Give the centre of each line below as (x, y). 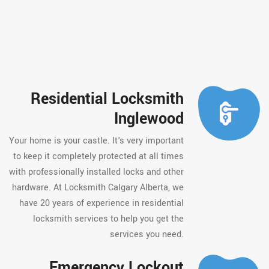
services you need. (147, 234)
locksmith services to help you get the (109, 219)
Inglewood (149, 119)
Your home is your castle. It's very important (97, 141)
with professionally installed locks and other (97, 172)
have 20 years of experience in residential (102, 203)
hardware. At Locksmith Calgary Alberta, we (98, 188)
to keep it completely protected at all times (99, 156)
